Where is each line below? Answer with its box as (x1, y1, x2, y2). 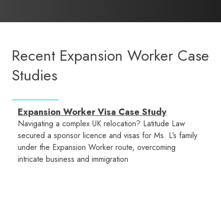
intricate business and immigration (18, 153, 128, 165)
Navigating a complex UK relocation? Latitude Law (18, 118, 185, 130)
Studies (12, 65, 57, 86)
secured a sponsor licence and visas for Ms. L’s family (18, 130, 197, 142)
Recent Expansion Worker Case (12, 45, 209, 67)
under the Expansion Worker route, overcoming (18, 142, 176, 153)
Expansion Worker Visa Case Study (18, 106, 166, 119)
